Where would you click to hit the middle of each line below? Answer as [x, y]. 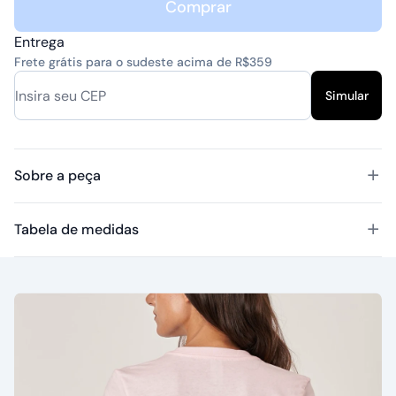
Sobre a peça [57, 175]
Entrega [39, 42]
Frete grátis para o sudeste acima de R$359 [143, 62]
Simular [346, 95]
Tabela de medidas [76, 229]
